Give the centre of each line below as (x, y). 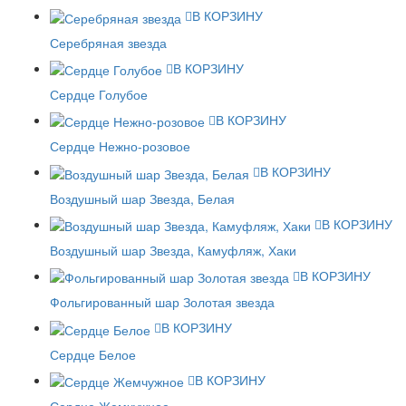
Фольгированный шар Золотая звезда (162, 302)
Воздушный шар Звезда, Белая (142, 198)
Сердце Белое (93, 354)
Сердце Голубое (99, 94)
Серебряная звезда (108, 42)
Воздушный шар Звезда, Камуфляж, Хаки (173, 250)
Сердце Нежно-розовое (120, 146)
